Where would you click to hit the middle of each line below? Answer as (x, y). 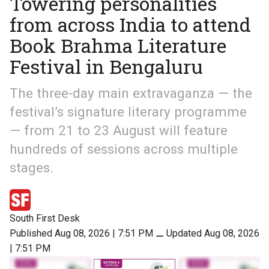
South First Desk (45, 218)
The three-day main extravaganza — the (131, 93)
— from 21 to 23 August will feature (119, 131)
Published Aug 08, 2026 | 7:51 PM (81, 233)
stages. (32, 168)
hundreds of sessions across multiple (124, 149)
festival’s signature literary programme (128, 112)
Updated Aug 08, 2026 (213, 233)
